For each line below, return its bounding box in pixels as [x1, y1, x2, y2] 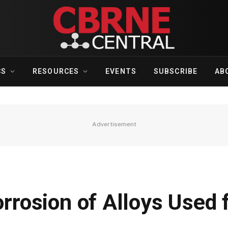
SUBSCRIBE [153, 67, 198, 75]
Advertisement [92, 121, 136, 128]
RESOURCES [33, 67, 79, 75]
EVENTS [105, 67, 136, 75]
